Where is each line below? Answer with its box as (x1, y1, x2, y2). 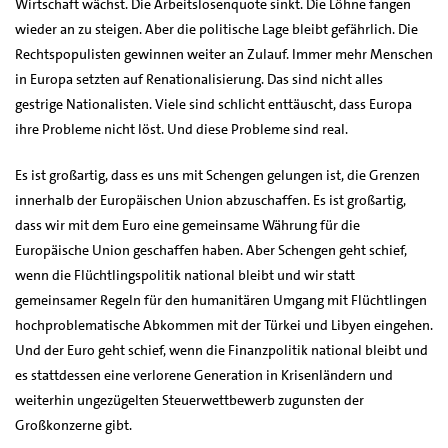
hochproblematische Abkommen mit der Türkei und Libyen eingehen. (15, 315, 433, 334)
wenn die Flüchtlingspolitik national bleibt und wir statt (15, 265, 355, 284)
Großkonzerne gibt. (15, 415, 132, 434)
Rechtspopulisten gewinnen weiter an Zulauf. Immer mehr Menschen (15, 44, 433, 63)
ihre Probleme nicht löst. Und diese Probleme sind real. (15, 119, 348, 138)
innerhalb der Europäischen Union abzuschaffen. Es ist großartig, (15, 190, 406, 209)
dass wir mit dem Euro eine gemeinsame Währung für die (15, 215, 360, 234)
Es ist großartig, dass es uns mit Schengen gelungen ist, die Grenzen (15, 165, 420, 184)
